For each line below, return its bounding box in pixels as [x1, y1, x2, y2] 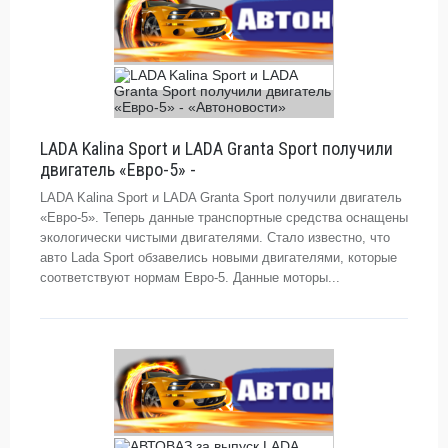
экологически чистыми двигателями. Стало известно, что [40, 230, 390, 245]
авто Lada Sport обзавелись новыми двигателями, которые [40, 250, 397, 265]
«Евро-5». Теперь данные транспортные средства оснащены [40, 210, 408, 225]
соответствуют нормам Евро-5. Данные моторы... [40, 270, 340, 285]
